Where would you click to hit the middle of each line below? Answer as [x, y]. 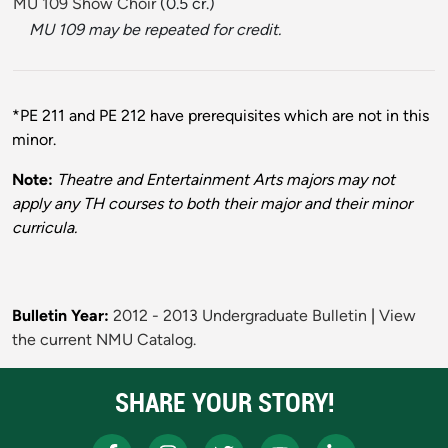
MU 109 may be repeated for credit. [155, 30]
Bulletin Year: [60, 316]
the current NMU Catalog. [104, 340]
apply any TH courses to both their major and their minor [212, 204]
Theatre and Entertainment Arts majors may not [226, 180]
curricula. [44, 228]
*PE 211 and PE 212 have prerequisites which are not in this [220, 116]
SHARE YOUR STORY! [224, 403]
